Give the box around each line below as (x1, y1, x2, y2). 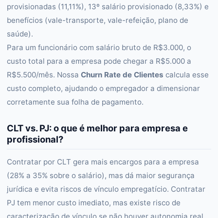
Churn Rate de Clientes (81, 70, 163, 79)
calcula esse (163, 70, 209, 79)
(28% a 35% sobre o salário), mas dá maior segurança (7, 171, 195, 180)
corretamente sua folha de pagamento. (7, 97, 144, 107)
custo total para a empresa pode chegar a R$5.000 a (7, 56, 191, 66)
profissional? (7, 134, 63, 145)
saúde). (7, 29, 33, 38)
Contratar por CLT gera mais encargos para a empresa (7, 157, 199, 166)
